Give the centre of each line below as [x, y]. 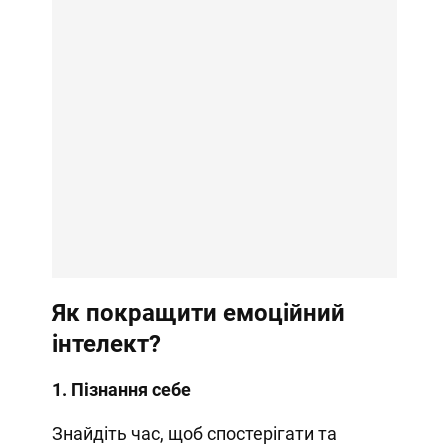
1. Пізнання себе [121, 389]
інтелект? [106, 343]
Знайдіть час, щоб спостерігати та [194, 433]
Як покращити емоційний [198, 312]
